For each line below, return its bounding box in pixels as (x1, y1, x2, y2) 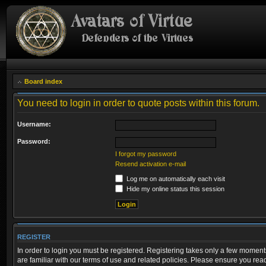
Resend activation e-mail (115, 160, 186, 167)
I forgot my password (115, 150, 176, 157)
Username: (17, 121, 51, 128)
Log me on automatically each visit (125, 175, 225, 182)
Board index (24, 78, 62, 85)
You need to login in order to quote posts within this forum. (17, 98, 259, 108)
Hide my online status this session (125, 185, 224, 192)
